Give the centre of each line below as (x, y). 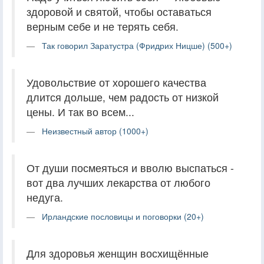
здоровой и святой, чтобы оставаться (119, 11)
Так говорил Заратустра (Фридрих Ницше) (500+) (137, 45)
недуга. (45, 197)
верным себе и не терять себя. (103, 26)
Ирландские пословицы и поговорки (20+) (123, 216)
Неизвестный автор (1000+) (95, 131)
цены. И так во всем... (80, 111)
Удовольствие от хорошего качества (116, 82)
